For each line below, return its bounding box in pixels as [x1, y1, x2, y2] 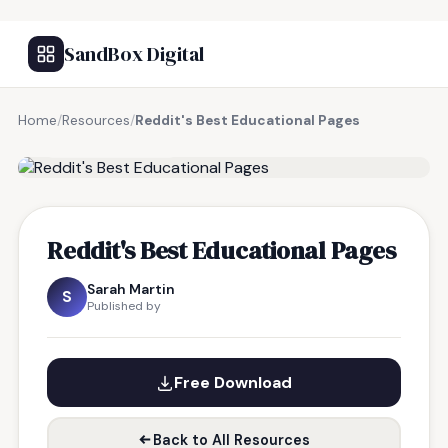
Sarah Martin [87, 280, 175, 298]
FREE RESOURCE [65, 135, 169, 151]
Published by [87, 298, 161, 314]
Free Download [174, 372, 292, 393]
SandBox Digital [64, 40, 204, 68]
